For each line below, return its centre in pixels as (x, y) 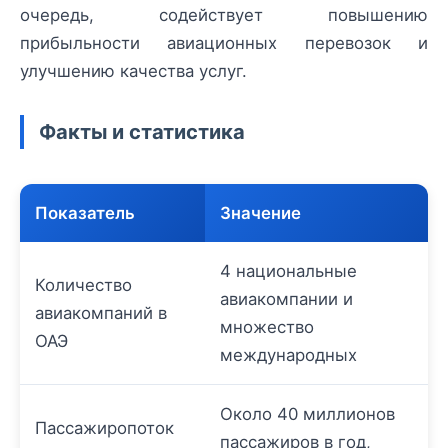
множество (267, 327)
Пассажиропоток (104, 428)
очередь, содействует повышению (224, 15)
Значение (260, 213)
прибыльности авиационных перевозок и (224, 43)
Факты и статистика (142, 132)
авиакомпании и (286, 299)
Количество (83, 285)
